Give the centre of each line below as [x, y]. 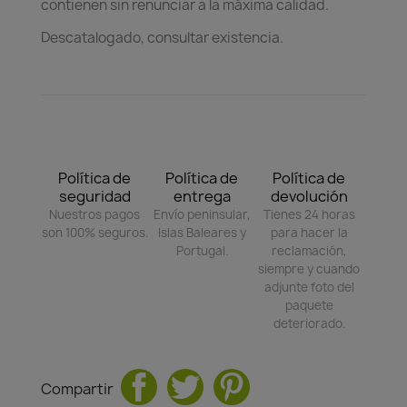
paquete [309, 305]
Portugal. [202, 250]
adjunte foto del [309, 287]
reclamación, [309, 250]
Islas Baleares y [202, 232]
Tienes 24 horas [309, 214]
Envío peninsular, [202, 214]
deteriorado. [309, 323]
